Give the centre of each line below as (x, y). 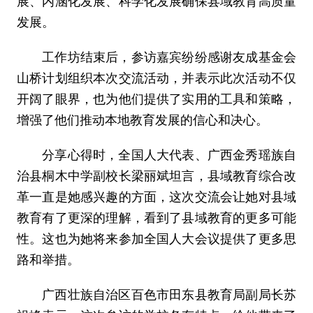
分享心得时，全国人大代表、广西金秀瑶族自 (156, 155)
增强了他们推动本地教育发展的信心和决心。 (142, 120)
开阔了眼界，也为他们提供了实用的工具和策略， (156, 99)
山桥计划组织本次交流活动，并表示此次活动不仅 (156, 78)
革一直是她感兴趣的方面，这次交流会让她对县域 (156, 197)
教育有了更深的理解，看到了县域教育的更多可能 (156, 218)
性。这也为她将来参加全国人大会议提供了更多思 (156, 239)
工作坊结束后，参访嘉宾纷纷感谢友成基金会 (156, 57)
